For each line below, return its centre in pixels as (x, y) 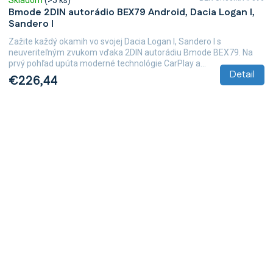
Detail (242, 75)
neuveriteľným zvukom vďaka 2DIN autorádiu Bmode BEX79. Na (131, 53)
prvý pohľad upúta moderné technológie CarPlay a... (107, 64)
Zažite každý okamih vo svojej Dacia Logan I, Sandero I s (115, 42)
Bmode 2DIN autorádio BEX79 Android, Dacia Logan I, (132, 13)
